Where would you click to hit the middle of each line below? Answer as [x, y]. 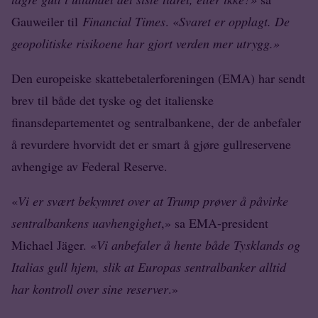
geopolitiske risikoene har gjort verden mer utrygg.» [146, 44]
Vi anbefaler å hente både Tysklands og [198, 245]
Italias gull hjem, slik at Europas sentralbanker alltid [149, 267]
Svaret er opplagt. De [234, 22]
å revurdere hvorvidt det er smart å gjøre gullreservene [151, 144]
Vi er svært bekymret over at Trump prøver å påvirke [153, 201]
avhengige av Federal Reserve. [89, 166]
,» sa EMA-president [215, 223]
